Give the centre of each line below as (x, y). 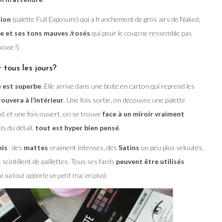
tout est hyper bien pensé (77, 127)
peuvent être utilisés (150, 161)
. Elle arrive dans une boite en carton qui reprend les (118, 86)
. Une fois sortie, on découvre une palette (124, 100)
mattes (35, 147)
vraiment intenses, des (83, 147)
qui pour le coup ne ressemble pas (141, 33)
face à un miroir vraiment (143, 113)
